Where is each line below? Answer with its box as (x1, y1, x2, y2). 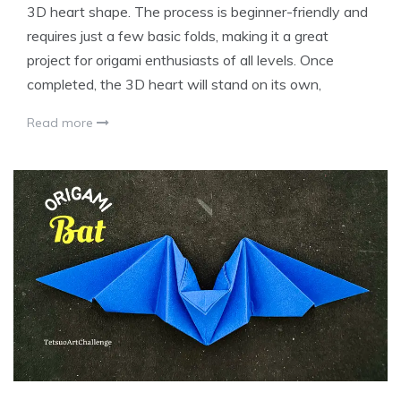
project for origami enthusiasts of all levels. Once (27, 51, 334, 70)
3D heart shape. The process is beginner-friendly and (27, 3, 368, 21)
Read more (27, 115, 97, 132)
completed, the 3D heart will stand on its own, (27, 75, 321, 94)
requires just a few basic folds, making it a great (27, 27, 328, 46)
